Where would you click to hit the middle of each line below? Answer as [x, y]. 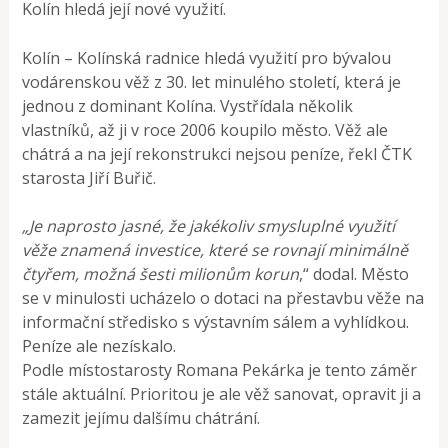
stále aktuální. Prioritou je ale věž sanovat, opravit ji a [222, 393]
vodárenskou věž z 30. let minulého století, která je [212, 81]
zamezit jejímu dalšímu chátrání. [141, 417]
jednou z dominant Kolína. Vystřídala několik [188, 105]
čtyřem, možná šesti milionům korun [161, 273]
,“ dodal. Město [354, 273]
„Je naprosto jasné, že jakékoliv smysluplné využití [209, 225]
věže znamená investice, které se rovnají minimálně [215, 249]
